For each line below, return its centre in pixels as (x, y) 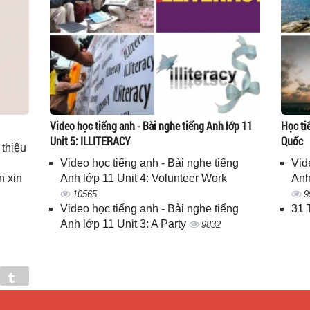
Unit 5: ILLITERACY (91, 141)
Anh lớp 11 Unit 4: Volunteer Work (144, 178)
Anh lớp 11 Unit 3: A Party (125, 224)
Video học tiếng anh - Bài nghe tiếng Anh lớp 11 (152, 126)
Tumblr (41, 277)
